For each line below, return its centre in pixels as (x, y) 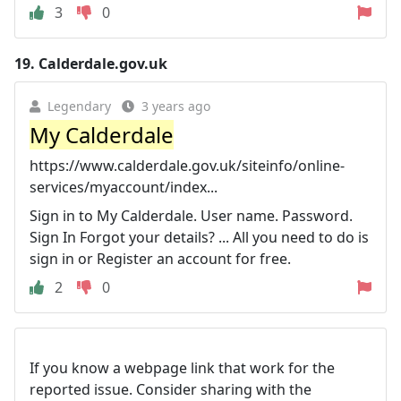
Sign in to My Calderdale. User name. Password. (191, 215)
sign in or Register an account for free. (160, 258)
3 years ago (176, 106)
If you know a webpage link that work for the (182, 367)
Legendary (79, 106)
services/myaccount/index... (124, 187)
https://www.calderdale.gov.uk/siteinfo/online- (187, 165)
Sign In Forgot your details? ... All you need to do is (199, 237)
